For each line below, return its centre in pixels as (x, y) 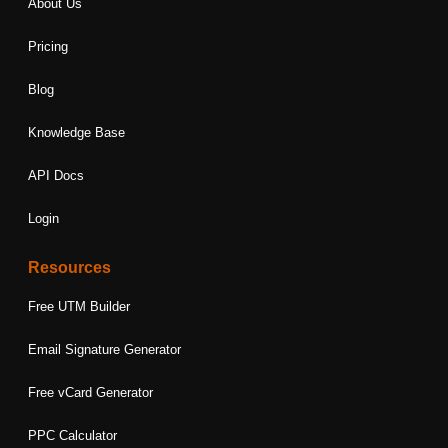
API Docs (56, 175)
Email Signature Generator (105, 349)
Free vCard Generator (91, 392)
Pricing (48, 46)
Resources (70, 267)
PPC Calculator (73, 435)
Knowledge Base (77, 132)
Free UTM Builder (79, 306)
